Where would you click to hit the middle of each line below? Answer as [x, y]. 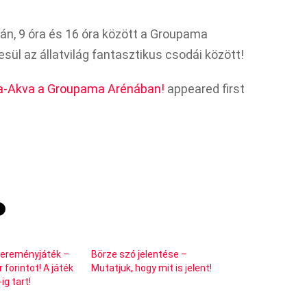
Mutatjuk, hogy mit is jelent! [151, 268]
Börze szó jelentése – [139, 254]
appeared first [205, 88]
